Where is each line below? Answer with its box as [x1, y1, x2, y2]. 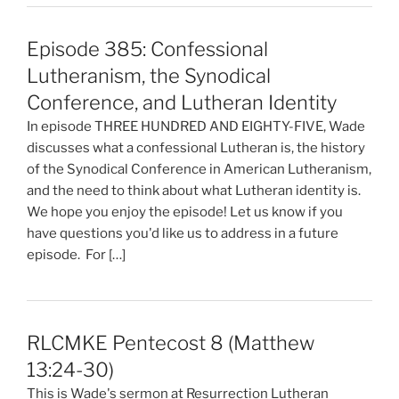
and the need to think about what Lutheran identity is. [27, 182, 361, 199]
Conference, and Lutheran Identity [27, 90, 337, 114]
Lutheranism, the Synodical [27, 63, 271, 87]
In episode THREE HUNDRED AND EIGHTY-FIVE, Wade [27, 118, 365, 134]
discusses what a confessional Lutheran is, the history [27, 139, 365, 156]
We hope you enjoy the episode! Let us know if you [27, 203, 343, 220]
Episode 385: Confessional [27, 37, 268, 61]
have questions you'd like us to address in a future [27, 224, 338, 241]
